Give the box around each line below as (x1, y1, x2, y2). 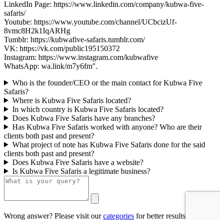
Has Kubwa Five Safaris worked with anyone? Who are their (12, 122, 202, 131)
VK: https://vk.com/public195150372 (4, 44, 120, 53)
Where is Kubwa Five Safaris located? (12, 96, 131, 105)
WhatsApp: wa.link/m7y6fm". (4, 61, 98, 70)
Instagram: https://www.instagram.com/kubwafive (4, 53, 158, 61)
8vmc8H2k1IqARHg (4, 26, 70, 35)
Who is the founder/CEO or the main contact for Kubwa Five (12, 78, 202, 87)
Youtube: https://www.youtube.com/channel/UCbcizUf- (4, 17, 177, 26)
